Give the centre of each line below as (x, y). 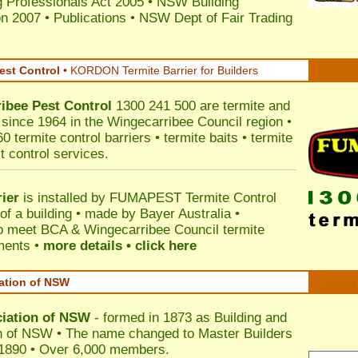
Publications (90, 18)
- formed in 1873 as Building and (189, 318)
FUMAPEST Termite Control (193, 198)
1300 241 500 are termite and (201, 106)
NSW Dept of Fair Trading (216, 18)
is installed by (64, 198)
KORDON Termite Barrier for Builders (164, 70)
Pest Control (72, 106)
